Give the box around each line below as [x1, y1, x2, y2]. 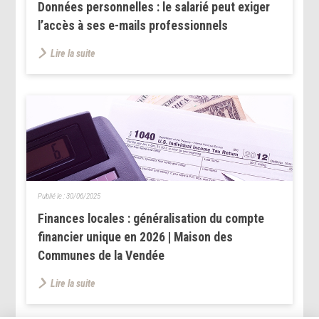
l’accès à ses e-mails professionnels [38, 18, 229, 33]
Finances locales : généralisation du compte [38, 211, 265, 226]
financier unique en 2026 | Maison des [38, 229, 234, 244]
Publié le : [38, 191, 67, 201]
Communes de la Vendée [38, 248, 165, 263]
